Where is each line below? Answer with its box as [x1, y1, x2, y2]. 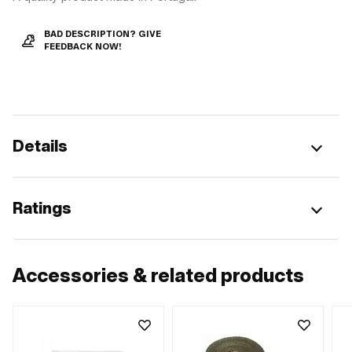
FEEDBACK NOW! [44, 41, 122, 52]
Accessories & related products [13, 262, 304, 288]
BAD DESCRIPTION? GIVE [44, 28, 161, 39]
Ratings [13, 196, 71, 219]
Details [13, 134, 68, 157]
